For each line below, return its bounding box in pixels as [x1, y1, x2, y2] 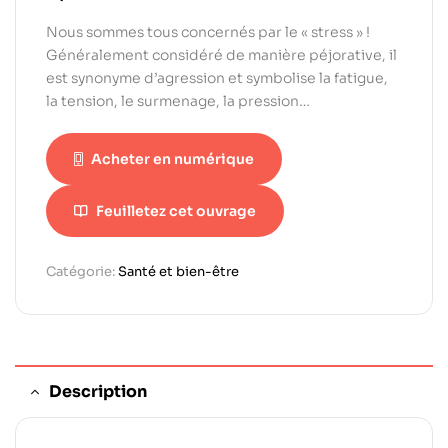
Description [49, 381, 147, 403]
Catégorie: [46, 263, 118, 281]
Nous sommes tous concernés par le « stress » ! [46, 23, 370, 42]
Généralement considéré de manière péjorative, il [46, 46, 397, 65]
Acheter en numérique [91, 150, 254, 169]
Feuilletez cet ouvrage [96, 202, 256, 221]
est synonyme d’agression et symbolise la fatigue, [46, 69, 388, 88]
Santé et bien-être [118, 263, 239, 281]
